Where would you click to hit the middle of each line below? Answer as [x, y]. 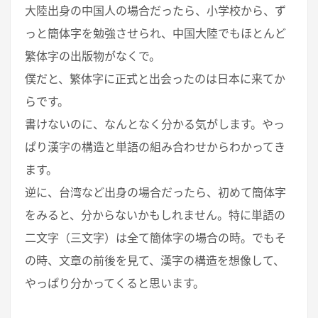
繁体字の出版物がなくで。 [93, 56]
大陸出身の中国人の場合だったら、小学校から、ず [155, 11]
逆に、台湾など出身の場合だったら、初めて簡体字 [155, 193]
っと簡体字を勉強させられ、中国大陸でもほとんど [155, 34]
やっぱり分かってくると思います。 [115, 284]
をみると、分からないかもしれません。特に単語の [155, 215]
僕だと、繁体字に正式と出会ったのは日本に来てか [155, 79]
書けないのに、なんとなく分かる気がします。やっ [155, 125]
